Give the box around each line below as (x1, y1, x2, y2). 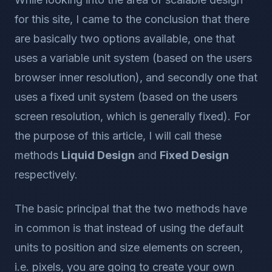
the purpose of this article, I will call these (15, 129, 222, 142)
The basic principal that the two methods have (15, 202, 247, 215)
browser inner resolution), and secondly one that (15, 71, 257, 84)
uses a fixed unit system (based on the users (15, 90, 237, 103)
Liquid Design (61, 149, 135, 161)
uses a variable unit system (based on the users (15, 52, 252, 64)
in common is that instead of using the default (15, 222, 243, 234)
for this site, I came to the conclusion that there (15, 13, 250, 25)
